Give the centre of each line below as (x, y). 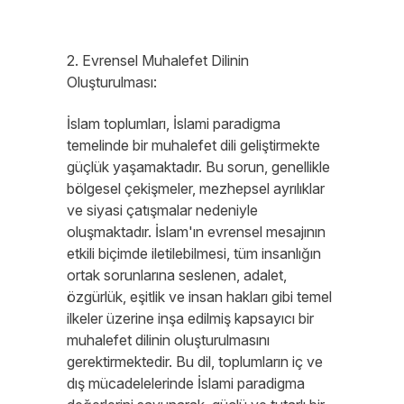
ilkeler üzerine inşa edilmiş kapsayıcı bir (190, 318)
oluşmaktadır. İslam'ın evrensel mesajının (196, 232)
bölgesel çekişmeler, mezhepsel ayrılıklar (196, 188)
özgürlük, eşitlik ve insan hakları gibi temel (199, 297)
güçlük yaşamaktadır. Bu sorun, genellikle (198, 167)
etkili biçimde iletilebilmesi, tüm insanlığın (194, 253)
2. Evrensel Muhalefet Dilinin (158, 60)
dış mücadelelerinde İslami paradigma (186, 383)
